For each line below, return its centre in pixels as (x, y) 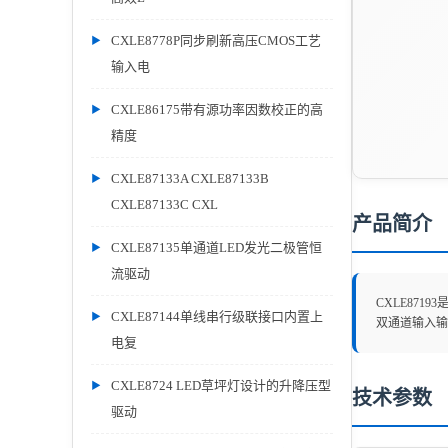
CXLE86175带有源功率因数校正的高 (217, 109)
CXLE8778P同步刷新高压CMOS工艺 (216, 40)
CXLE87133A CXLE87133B (190, 178)
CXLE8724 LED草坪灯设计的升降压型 (221, 385)
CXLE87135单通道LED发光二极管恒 (216, 247)
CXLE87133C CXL (164, 204)
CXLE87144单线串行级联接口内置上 (217, 316)
